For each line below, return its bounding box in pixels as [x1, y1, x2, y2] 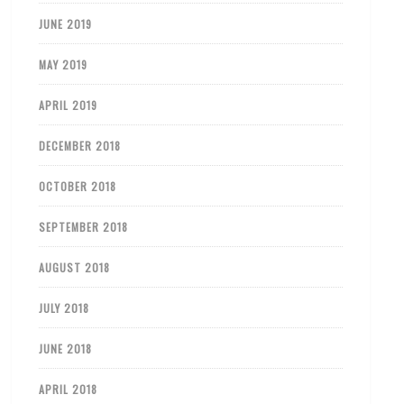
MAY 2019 [39, 56, 88, 72]
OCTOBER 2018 [39, 178, 117, 194]
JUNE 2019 [39, 15, 93, 32]
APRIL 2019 [39, 96, 98, 113]
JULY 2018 [39, 299, 90, 316]
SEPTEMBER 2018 [39, 218, 129, 234]
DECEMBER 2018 [39, 137, 122, 153]
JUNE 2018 [39, 340, 93, 356]
